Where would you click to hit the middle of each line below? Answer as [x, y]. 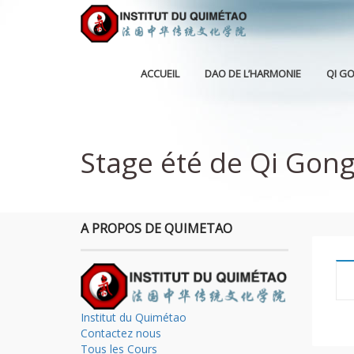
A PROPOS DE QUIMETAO [156, 228]
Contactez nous [121, 333]
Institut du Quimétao [134, 318]
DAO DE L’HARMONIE [252, 73]
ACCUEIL [160, 73]
